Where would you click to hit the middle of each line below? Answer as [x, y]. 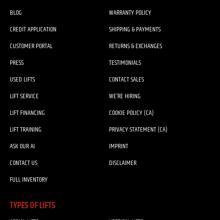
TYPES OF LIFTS [33, 206]
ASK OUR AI [22, 147]
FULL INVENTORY [29, 180]
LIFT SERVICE [24, 96]
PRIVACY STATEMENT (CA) [138, 130]
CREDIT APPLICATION [33, 30]
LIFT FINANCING [27, 113]
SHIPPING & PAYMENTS [135, 30]
